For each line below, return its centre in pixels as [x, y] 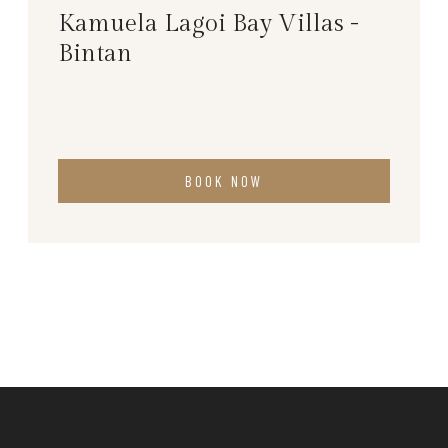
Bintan [95, 54]
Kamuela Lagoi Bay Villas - [208, 24]
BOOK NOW [224, 181]
